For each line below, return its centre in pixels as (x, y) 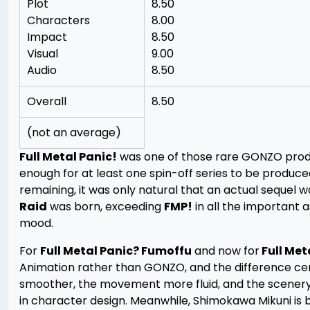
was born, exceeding (106, 207)
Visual (43, 54)
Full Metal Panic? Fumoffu (116, 251)
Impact (47, 37)
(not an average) (74, 133)
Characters (58, 20)
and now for (226, 251)
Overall (47, 101)
